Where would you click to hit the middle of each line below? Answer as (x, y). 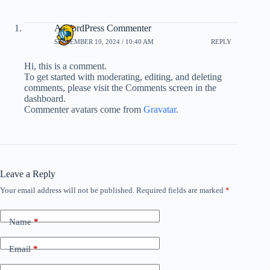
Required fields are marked (181, 190)
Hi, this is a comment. (65, 66)
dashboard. (45, 99)
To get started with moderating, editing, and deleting (123, 77)
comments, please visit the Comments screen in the (120, 88)
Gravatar (160, 109)
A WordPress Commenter (103, 28)
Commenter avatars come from (84, 109)
